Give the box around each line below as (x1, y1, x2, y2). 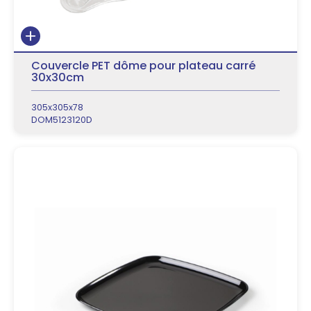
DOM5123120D (31, 114, 92, 126)
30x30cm (31, 69, 84, 85)
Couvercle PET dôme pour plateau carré (31, 58, 255, 74)
